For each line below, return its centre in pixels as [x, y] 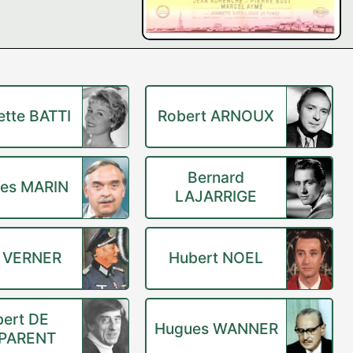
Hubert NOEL [216, 258]
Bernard [216, 177]
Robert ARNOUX [216, 116]
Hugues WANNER [216, 329]
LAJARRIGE [216, 196]
